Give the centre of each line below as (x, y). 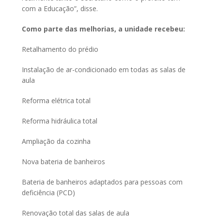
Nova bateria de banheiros (63, 161)
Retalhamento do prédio (60, 49)
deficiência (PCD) (48, 192)
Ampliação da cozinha (56, 141)
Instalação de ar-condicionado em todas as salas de (104, 69)
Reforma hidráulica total (60, 121)
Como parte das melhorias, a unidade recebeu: (103, 29)
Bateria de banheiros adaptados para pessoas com (102, 182)
